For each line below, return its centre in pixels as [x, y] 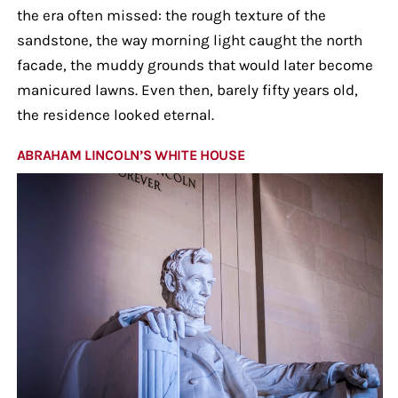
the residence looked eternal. [115, 114]
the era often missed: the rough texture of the [171, 15]
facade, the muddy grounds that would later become [195, 64]
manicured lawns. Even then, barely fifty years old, [187, 89]
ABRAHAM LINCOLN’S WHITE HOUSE [131, 155]
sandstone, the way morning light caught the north [189, 40]
